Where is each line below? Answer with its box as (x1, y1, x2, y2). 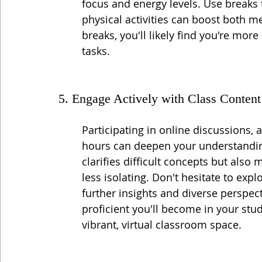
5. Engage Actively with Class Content (58, 91, 261, 106)
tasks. (82, 43, 110, 58)
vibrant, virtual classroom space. (82, 217, 242, 232)
